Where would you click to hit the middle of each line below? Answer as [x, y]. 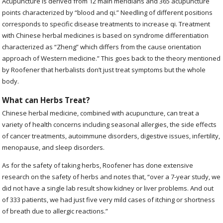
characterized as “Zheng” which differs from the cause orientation [102, 47]
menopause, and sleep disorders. [54, 147]
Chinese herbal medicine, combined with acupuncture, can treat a [101, 113]
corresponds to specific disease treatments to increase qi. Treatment [106, 24]
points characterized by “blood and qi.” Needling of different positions [108, 12]
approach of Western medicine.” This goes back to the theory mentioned [111, 58]
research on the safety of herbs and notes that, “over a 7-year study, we [111, 176]
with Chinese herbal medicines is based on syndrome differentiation [106, 35]
